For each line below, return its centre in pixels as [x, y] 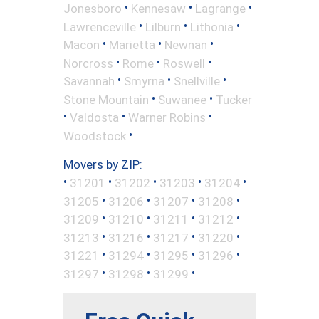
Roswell [184, 63]
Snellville [197, 81]
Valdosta [94, 117]
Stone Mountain [106, 99]
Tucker [234, 99]
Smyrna [144, 81]
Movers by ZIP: [103, 165]
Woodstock [95, 136]
